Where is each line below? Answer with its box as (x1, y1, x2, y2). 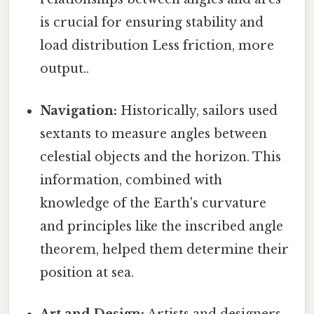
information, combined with (40, 172, 223, 188)
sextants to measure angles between (40, 125, 268, 142)
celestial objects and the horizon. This (40, 149, 282, 165)
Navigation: (40, 102, 118, 118)
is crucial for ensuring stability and (40, 15, 264, 31)
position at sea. (40, 264, 135, 280)
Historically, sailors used (117, 102, 278, 118)
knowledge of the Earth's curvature (40, 195, 267, 211)
